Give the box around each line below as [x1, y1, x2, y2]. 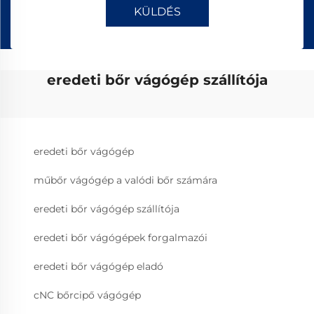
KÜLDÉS [133, 5, 181, 18]
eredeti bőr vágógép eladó [34, 260, 163, 273]
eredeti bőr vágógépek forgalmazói [34, 231, 207, 244]
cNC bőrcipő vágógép [34, 289, 141, 301]
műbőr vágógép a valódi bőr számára [34, 174, 217, 186]
